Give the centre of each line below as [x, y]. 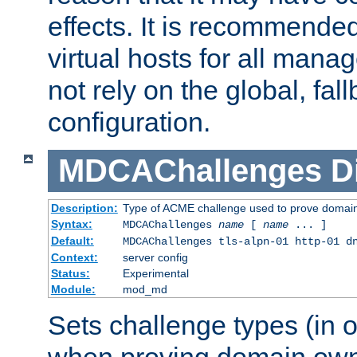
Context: [74, 257]
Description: [84, 208]
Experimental [155, 273]
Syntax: [71, 224]
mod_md [145, 289]
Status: [70, 273]
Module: [73, 289]
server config [155, 257]
